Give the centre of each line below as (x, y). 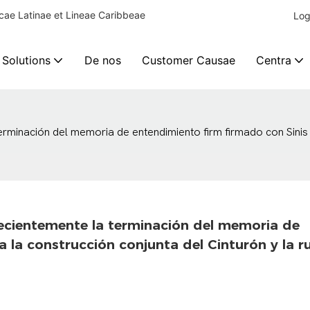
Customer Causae (188, 60)
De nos (102, 60)
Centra (273, 60)
